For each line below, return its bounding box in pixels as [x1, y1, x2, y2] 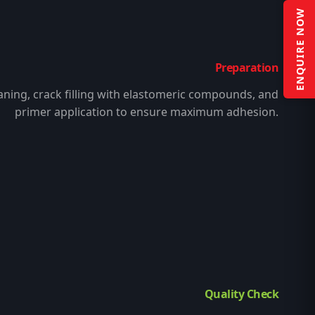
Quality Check [204, 286, 278, 302]
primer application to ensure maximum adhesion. [15, 104, 278, 120]
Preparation [214, 60, 278, 75]
